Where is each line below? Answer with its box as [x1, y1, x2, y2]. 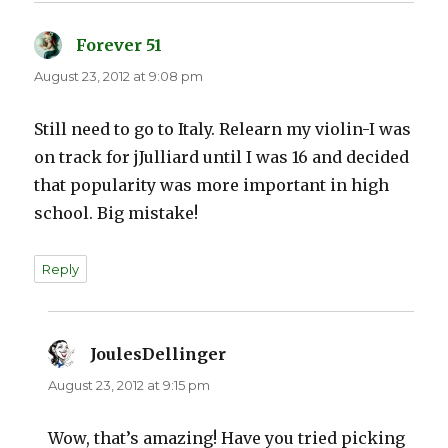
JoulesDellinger [90, 344, 227, 365]
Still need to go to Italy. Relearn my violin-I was [34, 119, 412, 140]
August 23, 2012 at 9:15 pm [48, 377, 211, 394]
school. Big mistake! [34, 203, 199, 224]
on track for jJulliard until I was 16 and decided [34, 147, 410, 168]
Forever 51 [76, 35, 163, 56]
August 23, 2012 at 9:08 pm [34, 68, 204, 85]
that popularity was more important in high [34, 175, 390, 196]
